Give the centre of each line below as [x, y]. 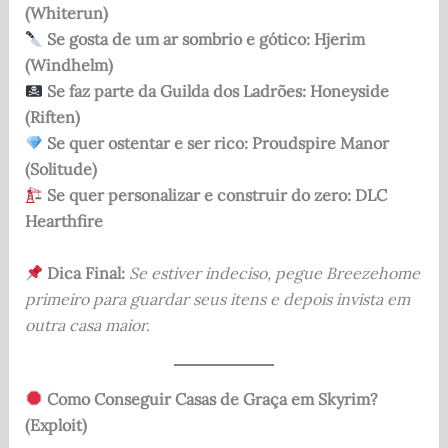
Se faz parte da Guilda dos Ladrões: [176, 91]
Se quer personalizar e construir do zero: [198, 195]
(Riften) [52, 117]
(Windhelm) [68, 65]
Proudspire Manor [320, 143]
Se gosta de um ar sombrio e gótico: [178, 39]
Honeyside [349, 91]
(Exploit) [55, 424]
